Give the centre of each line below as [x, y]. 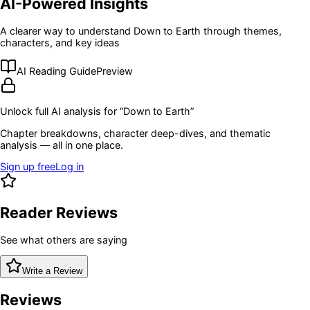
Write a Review [52, 271]
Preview [115, 71]
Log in [70, 167]
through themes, [241, 30]
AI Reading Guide [56, 71]
